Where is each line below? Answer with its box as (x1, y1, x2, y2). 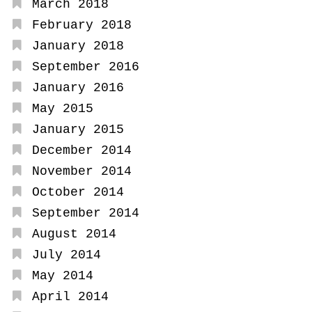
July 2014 (31, 247, 101, 262)
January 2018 (31, 38, 124, 53)
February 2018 (31, 17, 132, 32)
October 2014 (31, 185, 124, 199)
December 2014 (31, 143, 132, 157)
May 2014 (31, 268, 93, 283)
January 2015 (31, 122, 124, 136)
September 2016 (31, 59, 139, 74)
